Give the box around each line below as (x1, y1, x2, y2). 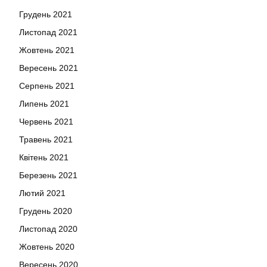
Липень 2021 (19, 98, 69, 108)
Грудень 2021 (19, 9, 72, 19)
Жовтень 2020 (19, 241, 74, 252)
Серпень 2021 (19, 80, 74, 91)
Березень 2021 (19, 170, 77, 180)
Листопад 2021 (19, 27, 77, 37)
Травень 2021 (19, 134, 73, 144)
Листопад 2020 (19, 223, 77, 234)
